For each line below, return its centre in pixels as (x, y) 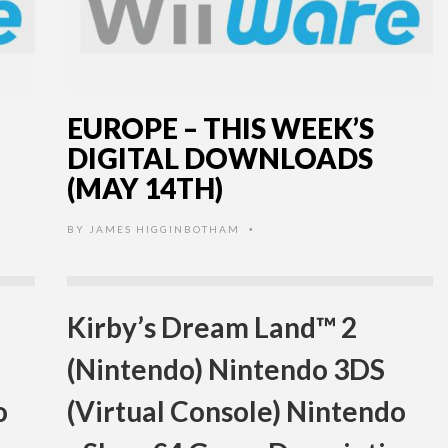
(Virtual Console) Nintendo (236, 411)
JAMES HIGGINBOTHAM (164, 229)
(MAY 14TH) (145, 188)
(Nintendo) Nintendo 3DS (226, 369)
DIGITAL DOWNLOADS (220, 158)
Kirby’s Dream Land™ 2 (212, 327)
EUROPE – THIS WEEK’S (220, 128)
